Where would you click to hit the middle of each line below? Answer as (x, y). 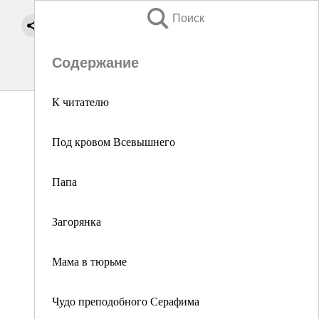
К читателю (80, 101)
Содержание (95, 63)
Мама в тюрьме (89, 261)
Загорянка (77, 221)
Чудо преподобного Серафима (126, 301)
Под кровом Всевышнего (114, 141)
